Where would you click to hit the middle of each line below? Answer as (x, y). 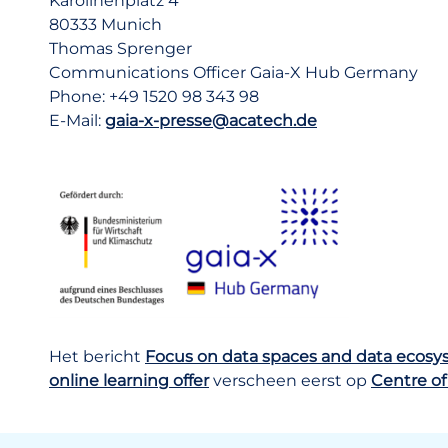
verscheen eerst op (290, 380)
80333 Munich (105, 24)
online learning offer (129, 380)
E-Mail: (77, 120)
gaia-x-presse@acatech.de (211, 120)
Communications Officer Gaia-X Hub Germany (233, 72)
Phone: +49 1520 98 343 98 (154, 96)
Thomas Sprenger (120, 48)
